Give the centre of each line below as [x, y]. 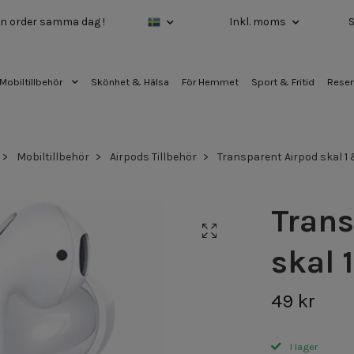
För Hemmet [210, 81]
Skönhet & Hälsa [130, 81]
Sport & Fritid [282, 81]
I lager [302, 346]
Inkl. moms [259, 22]
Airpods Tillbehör [153, 156]
